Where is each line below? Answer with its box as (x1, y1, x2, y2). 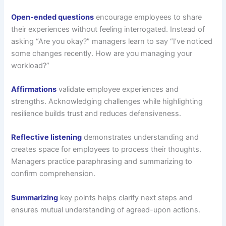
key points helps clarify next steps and (58, 193, 193, 202)
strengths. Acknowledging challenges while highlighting (11, 97, 203, 106)
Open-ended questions (11, 12, 94, 22)
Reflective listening (11, 133, 82, 142)
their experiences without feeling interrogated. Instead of (11, 24, 205, 34)
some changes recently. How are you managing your (11, 48, 193, 58)
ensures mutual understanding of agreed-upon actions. (11, 205, 201, 214)
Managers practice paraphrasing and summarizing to (11, 157, 193, 166)
